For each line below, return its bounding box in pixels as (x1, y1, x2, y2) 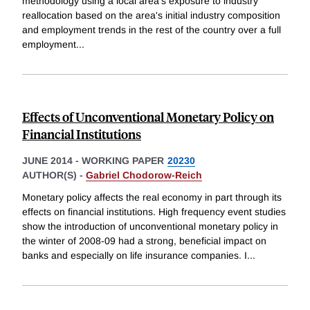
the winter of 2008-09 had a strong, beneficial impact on (22, 235, 266, 246)
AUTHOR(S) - (22, 170, 86, 181)
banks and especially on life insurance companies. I (22, 249, 247, 261)
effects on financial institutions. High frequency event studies (22, 206, 286, 217)
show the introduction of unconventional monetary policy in (22, 220, 278, 232)
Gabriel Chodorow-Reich (86, 170, 202, 181)
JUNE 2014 (22, 155, 73, 167)
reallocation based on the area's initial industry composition (22, 10, 280, 21)
